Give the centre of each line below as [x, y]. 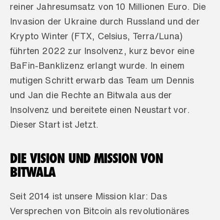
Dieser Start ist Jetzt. [54, 124]
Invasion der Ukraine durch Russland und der [105, 21]
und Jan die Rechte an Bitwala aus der [91, 95]
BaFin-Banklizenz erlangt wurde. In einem [97, 65]
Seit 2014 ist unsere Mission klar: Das [88, 196]
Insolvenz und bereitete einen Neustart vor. [100, 110]
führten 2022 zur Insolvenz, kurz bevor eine [102, 51]
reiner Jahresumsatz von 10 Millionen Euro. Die [108, 6]
